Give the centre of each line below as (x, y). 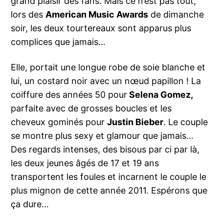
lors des (28, 15)
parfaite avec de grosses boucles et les (91, 109)
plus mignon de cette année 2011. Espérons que (109, 191)
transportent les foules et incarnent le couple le (109, 177)
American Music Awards (97, 15)
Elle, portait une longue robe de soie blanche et (108, 67)
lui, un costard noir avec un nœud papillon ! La (106, 81)
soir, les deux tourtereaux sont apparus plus (101, 28)
